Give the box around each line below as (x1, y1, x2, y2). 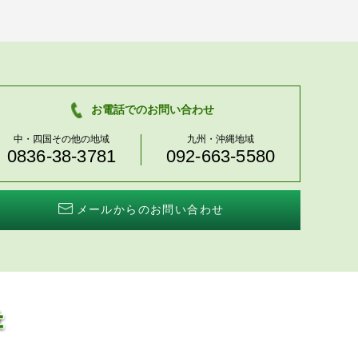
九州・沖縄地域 (187, 133, 254, 145)
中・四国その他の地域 (14, 133, 109, 145)
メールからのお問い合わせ (76, 202, 225, 216)
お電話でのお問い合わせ (90, 102, 214, 116)
